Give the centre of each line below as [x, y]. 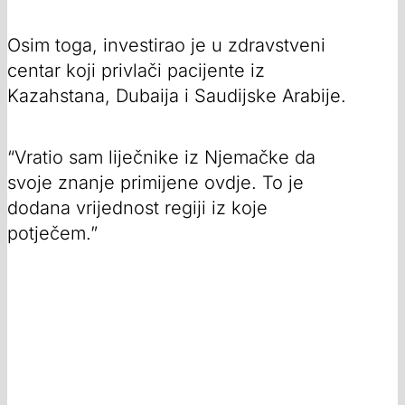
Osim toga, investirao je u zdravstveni [166, 45]
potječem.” [52, 233]
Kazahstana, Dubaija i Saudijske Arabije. [177, 95]
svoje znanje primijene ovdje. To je [155, 182]
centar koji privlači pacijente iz [136, 70]
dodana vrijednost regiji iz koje [137, 207]
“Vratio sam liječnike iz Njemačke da [161, 157]
